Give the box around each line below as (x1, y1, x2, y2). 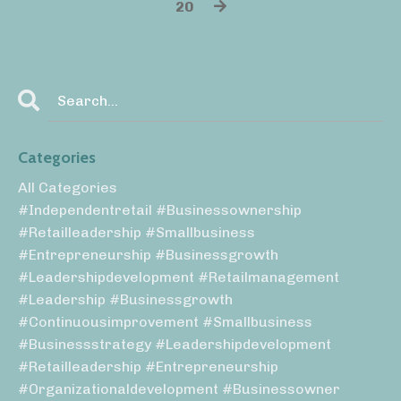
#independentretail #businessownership (18, 201, 302, 219)
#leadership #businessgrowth (18, 291, 233, 309)
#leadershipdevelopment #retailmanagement (18, 269, 339, 286)
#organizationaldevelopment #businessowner (18, 380, 340, 398)
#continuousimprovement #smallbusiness (18, 313, 312, 331)
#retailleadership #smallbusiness (18, 224, 255, 242)
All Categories (18, 179, 117, 197)
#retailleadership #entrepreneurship (18, 358, 278, 376)
